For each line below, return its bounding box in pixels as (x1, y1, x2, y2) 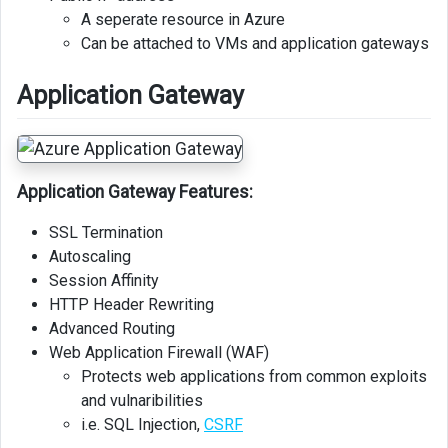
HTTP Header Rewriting (49, 295, 214, 315)
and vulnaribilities (81, 391, 203, 411)
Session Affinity (49, 271, 159, 291)
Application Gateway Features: (17, 182, 253, 203)
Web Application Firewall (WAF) (49, 343, 269, 363)
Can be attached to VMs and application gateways (81, 33, 429, 53)
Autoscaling (49, 247, 131, 267)
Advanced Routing (49, 319, 175, 339)
